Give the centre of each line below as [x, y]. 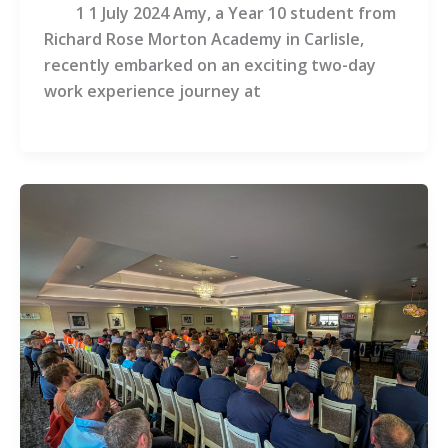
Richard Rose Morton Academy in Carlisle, [203, 39]
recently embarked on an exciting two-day [209, 65]
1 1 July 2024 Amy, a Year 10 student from [219, 13]
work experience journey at [152, 91]
